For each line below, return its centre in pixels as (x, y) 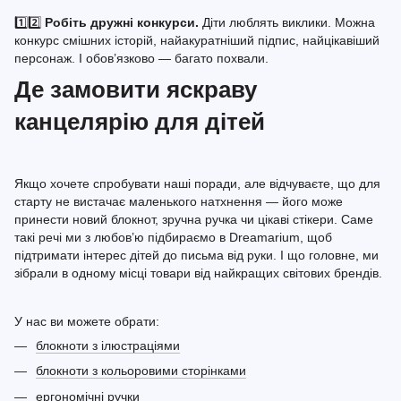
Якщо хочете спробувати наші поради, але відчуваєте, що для (197, 183)
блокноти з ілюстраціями (108, 345)
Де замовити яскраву (136, 89)
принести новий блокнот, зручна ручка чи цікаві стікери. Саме (194, 219)
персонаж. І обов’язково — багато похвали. (141, 58)
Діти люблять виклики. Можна (289, 22)
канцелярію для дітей (140, 121)
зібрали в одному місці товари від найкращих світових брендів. (198, 273)
